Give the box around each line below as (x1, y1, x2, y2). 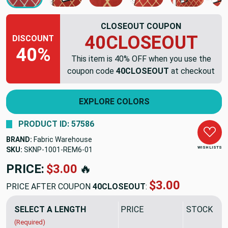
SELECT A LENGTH (14, 205, 86, 214)
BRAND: (6, 135, 32, 144)
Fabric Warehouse (34, 135, 92, 144)
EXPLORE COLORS (78, 97, 150, 106)
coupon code (67, 66, 116, 76)
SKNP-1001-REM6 (24, 146, 82, 154)
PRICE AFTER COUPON (6, 182, 93, 191)
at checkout (169, 66, 215, 76)
